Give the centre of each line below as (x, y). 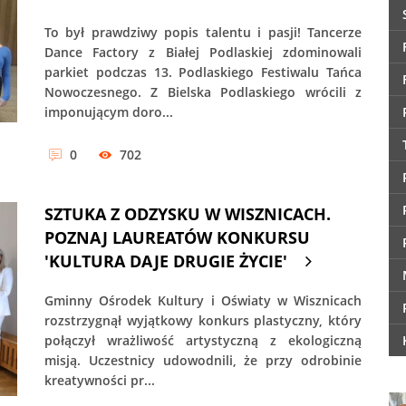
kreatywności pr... (100, 381)
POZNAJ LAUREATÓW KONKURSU (177, 238)
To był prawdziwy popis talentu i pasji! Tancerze (203, 32)
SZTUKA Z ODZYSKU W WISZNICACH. (188, 214)
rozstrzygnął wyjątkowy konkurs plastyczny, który (203, 321)
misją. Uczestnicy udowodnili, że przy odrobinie (203, 361)
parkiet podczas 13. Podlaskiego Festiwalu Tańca (203, 72)
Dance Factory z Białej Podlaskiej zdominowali (203, 52)
